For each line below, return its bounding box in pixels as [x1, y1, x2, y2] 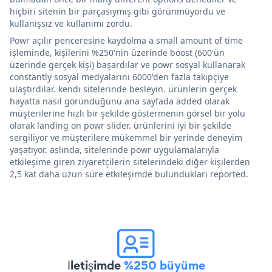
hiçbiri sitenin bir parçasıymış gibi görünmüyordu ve [10, 5, 225, 17]
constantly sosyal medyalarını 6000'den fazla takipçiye [10, 70, 229, 83]
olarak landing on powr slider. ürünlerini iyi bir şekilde [10, 119, 231, 131]
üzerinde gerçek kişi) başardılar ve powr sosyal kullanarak [10, 58, 245, 70]
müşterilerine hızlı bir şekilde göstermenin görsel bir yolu [10, 107, 245, 119]
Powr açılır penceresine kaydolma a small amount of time [10, 34, 243, 46]
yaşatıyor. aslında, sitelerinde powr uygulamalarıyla [10, 143, 219, 155]
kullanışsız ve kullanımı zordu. [10, 17, 132, 29]
